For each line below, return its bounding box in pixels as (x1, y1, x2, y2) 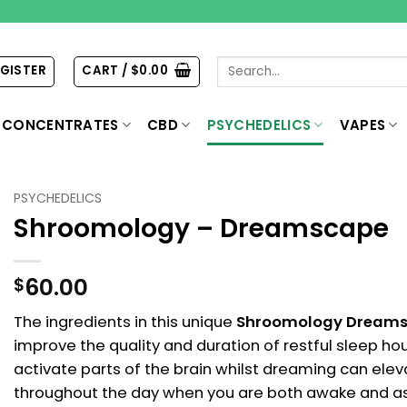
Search (216, 55, 261, 72)
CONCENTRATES (2, 115, 119, 134)
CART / (82, 62, 131, 80)
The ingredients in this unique (14, 311, 236, 333)
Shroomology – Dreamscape (14, 210, 389, 247)
